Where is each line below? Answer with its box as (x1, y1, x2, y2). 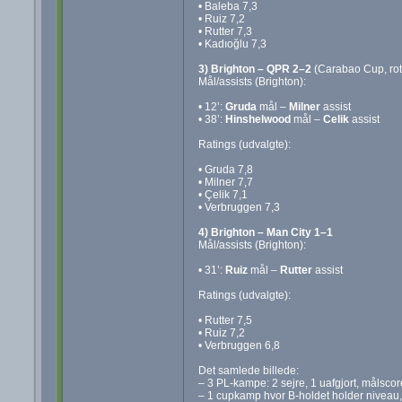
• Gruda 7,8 (197, 162, 253, 176)
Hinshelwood (224, 112, 291, 126)
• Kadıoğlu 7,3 (197, 37, 267, 50)
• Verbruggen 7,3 (197, 200, 280, 214)
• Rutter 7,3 (197, 24, 252, 38)
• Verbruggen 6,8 (197, 338, 280, 352)
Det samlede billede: (197, 363, 299, 377)
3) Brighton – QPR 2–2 (197, 62, 311, 75)
